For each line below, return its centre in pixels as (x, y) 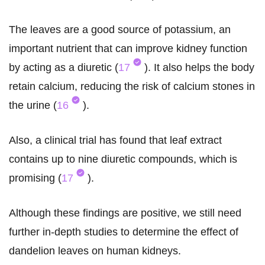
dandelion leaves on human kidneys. (95, 251)
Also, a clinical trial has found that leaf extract (115, 140)
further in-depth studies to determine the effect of (124, 232)
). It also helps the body (199, 68)
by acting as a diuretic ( (64, 68)
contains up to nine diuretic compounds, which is (123, 159)
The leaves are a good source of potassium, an (120, 30)
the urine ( (33, 106)
